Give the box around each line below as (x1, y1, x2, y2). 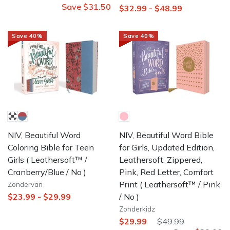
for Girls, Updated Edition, (119, 142, 215, 152)
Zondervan (8, 180, 43, 188)
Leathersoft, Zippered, (119, 154, 202, 165)
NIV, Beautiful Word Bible (119, 129, 214, 140)
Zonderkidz (119, 204, 155, 213)
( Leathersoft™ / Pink (138, 179, 220, 189)
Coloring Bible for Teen (8, 142, 94, 152)
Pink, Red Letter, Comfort (119, 166, 214, 177)
